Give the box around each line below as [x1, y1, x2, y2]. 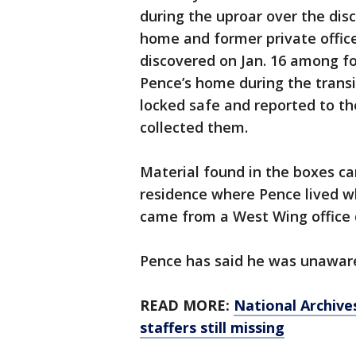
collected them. [140, 118, 248, 137]
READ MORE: [140, 296, 234, 315]
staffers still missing [140, 318, 284, 338]
